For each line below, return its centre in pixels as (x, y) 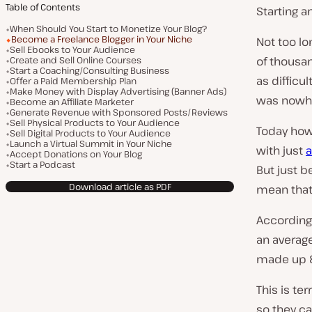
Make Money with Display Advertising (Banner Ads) (118, 91)
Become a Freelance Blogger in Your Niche (102, 39)
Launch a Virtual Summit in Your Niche (91, 143)
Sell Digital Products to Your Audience (90, 133)
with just (281, 150)
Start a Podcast (42, 164)
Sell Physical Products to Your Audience (95, 123)
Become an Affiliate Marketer (72, 102)
